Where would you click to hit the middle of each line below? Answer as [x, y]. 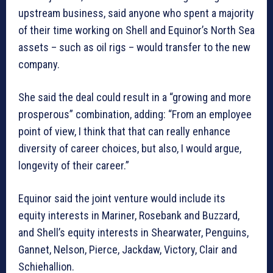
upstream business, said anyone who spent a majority [136, 13]
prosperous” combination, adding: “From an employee [135, 115]
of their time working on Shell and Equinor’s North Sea [136, 30]
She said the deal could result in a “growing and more [135, 97]
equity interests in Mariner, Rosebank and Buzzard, [129, 216]
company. [39, 65]
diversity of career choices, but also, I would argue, [130, 149]
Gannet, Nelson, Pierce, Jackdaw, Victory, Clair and [128, 250]
